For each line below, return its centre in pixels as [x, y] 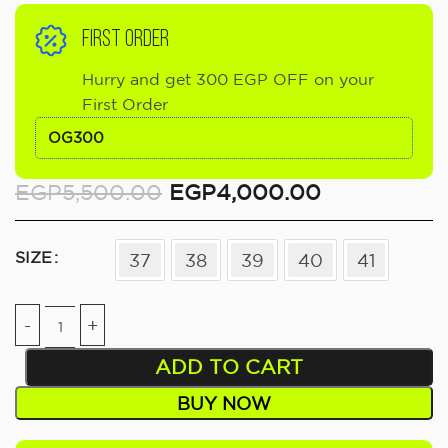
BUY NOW [223, 403]
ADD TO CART [228, 367]
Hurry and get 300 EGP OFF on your [228, 78]
